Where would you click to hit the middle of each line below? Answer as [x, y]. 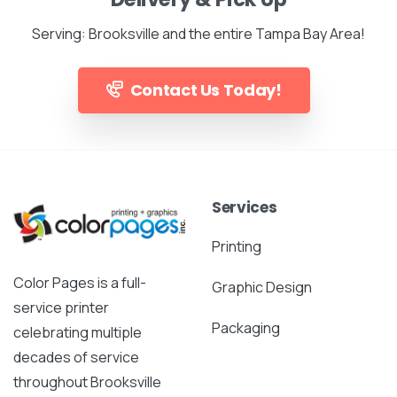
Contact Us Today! [206, 90]
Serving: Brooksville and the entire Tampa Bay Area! [198, 33]
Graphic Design [262, 287]
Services [245, 207]
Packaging [246, 327]
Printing [237, 246]
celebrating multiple [78, 333]
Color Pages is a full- [80, 283]
